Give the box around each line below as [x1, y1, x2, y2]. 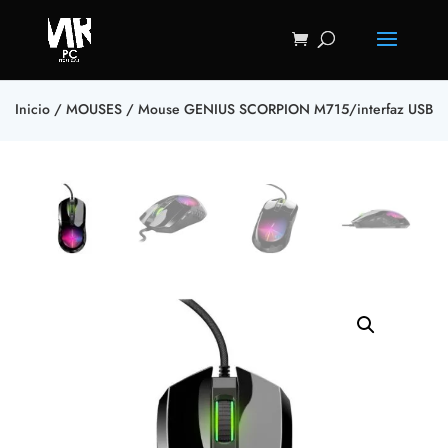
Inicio [15, 99, 50, 119]
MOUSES [66, 99, 122, 119]
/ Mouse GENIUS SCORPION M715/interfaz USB [122, 99, 433, 119]
